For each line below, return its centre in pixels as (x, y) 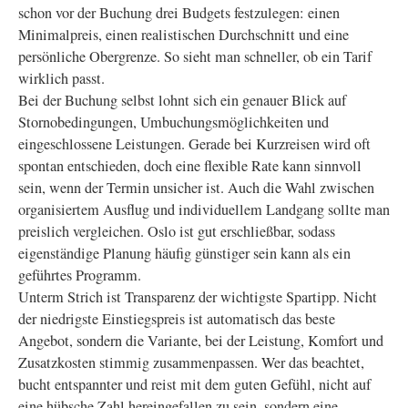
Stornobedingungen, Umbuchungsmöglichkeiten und (173, 122)
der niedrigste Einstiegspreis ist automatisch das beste (177, 319)
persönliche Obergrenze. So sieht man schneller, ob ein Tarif (195, 56)
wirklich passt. (61, 78)
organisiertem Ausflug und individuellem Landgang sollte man (204, 209)
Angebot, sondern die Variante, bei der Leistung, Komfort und (201, 341)
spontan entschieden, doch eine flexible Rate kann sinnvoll (190, 166)
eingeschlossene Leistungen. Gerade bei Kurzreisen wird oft (194, 144)
